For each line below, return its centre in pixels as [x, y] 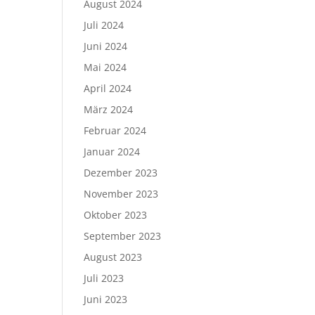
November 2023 [121, 194]
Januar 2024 [112, 152]
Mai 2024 [105, 67]
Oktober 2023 [116, 215]
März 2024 [109, 109]
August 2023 [113, 257]
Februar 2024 [115, 130]
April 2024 [108, 88]
